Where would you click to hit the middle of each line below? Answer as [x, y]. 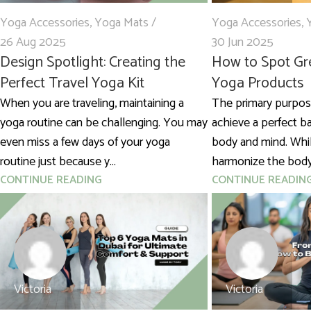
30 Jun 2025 [242, 43]
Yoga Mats [121, 23]
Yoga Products [257, 84]
